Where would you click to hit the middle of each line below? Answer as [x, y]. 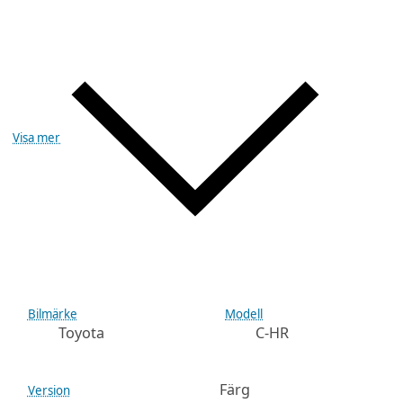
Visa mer [37, 137]
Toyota [81, 332]
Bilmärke [52, 313]
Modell [244, 313]
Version [49, 390]
